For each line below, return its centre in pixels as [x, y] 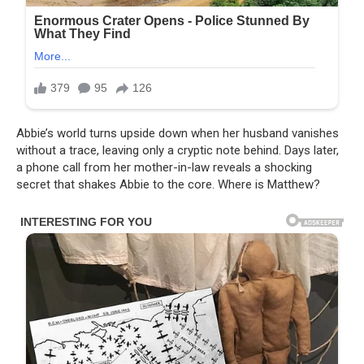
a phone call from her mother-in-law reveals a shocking [164, 167]
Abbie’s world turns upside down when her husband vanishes [178, 133]
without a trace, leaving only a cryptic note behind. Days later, [178, 150]
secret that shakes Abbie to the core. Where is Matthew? [168, 184]
